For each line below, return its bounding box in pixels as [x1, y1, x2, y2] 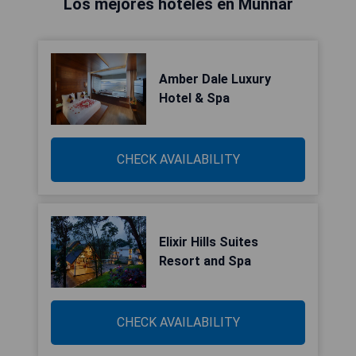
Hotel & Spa [159, 91, 230, 106]
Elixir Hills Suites [159, 234, 258, 250]
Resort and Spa [159, 253, 251, 269]
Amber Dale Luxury [159, 72, 271, 87]
